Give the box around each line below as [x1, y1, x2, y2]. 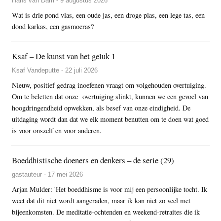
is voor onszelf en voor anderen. [12, 125, 102, 135]
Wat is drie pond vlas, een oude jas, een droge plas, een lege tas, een [12, 10, 205, 20]
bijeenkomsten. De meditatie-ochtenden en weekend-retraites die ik [12, 207, 200, 217]
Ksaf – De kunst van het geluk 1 [12, 50, 116, 62]
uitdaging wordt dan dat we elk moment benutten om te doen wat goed [12, 114, 209, 124]
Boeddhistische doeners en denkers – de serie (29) [12, 154, 175, 166]
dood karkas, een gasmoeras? [12, 21, 94, 31]
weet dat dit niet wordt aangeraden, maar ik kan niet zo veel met [12, 195, 191, 205]
